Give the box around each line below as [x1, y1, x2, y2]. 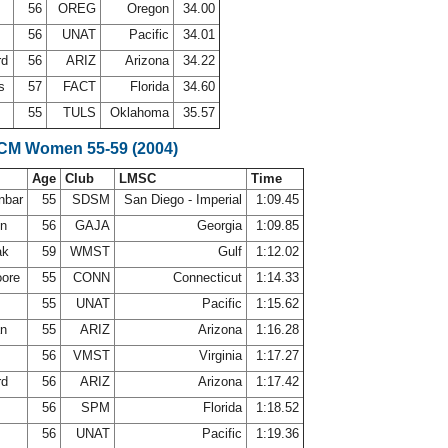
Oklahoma [106, 105, 173, 120]
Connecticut [169, 270, 246, 285]
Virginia [195, 348, 246, 363]
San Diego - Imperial [120, 192, 246, 207]
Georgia [193, 218, 246, 233]
